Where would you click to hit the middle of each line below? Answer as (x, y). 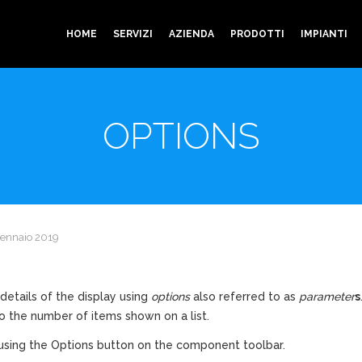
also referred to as (244, 297)
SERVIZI (133, 34)
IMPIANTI (324, 34)
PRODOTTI (257, 34)
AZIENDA (192, 34)
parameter (327, 297)
